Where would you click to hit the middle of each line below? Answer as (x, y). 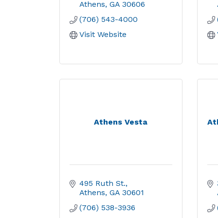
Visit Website (103, 34)
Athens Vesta (121, 122)
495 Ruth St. (102, 183)
